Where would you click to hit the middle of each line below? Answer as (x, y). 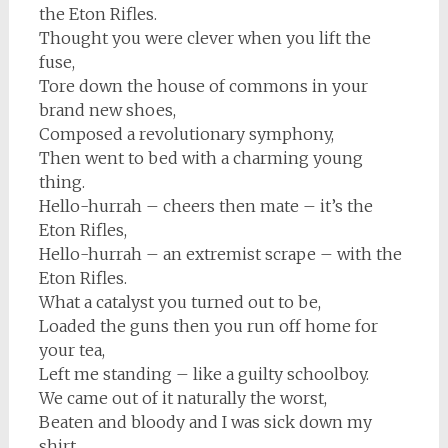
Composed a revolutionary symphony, (186, 134)
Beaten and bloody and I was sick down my (205, 422)
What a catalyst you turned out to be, (179, 302)
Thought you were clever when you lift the (204, 38)
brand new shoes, (107, 110)
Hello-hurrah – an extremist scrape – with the (220, 254)
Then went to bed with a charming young (200, 158)
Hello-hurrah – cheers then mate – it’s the (205, 206)
